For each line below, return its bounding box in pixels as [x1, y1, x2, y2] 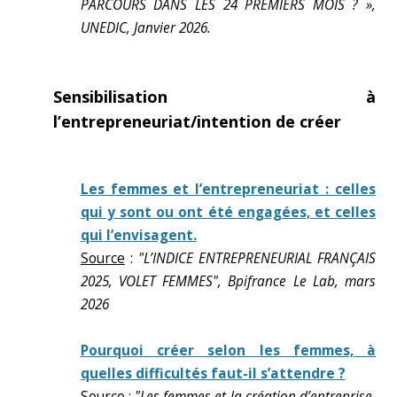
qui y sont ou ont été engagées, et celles [80, 203, 376, 222]
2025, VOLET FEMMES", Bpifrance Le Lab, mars [80, 272, 376, 291]
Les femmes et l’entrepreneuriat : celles [80, 180, 376, 198]
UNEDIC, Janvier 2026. [80, 19, 211, 37]
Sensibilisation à [53, 86, 376, 107]
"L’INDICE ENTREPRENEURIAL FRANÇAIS [137, 249, 377, 268]
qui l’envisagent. [80, 226, 197, 245]
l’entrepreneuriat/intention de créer [53, 111, 341, 132]
